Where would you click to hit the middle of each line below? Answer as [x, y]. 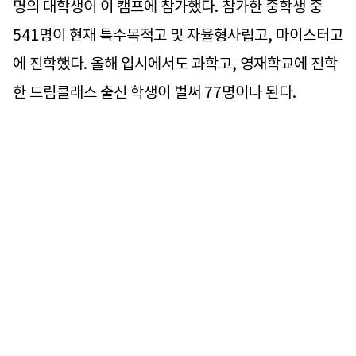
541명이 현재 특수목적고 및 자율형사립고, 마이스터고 [178, 35]
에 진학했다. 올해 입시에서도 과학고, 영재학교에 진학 [175, 63]
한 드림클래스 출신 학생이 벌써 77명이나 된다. [156, 92]
